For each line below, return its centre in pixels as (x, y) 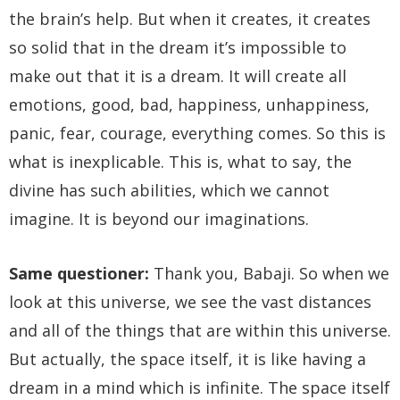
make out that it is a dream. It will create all (178, 76)
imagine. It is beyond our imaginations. (159, 219)
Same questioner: (79, 274)
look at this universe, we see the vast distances (190, 302)
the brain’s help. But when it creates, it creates (190, 19)
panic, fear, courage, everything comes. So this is (197, 133)
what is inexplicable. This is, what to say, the (180, 162)
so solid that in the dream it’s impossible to (178, 48)
